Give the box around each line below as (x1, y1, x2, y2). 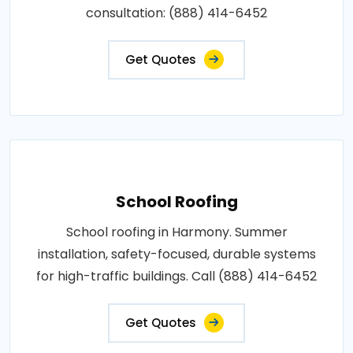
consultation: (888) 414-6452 (86, 3, 267, 22)
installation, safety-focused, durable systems (37, 244, 316, 263)
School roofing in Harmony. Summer (65, 222, 288, 241)
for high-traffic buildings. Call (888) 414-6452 (36, 266, 317, 285)
